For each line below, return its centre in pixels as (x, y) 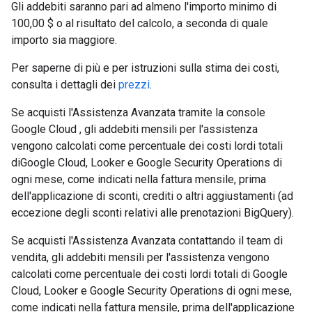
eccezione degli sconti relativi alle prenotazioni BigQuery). (153, 213)
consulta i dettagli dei (65, 85)
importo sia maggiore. (64, 40)
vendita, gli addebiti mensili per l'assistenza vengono (140, 257)
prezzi (134, 85)
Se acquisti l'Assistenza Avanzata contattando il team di (147, 241)
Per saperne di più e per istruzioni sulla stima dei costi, (145, 68)
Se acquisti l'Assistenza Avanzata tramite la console (138, 112)
